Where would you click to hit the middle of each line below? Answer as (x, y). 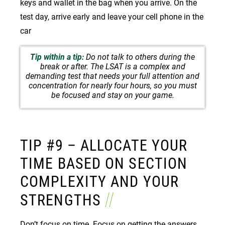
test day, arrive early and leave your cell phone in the (112, 17)
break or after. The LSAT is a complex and (113, 66)
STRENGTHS (61, 200)
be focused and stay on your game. (113, 95)
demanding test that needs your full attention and (113, 76)
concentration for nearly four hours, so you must (113, 85)
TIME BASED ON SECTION (104, 163)
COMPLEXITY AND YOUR (99, 181)
